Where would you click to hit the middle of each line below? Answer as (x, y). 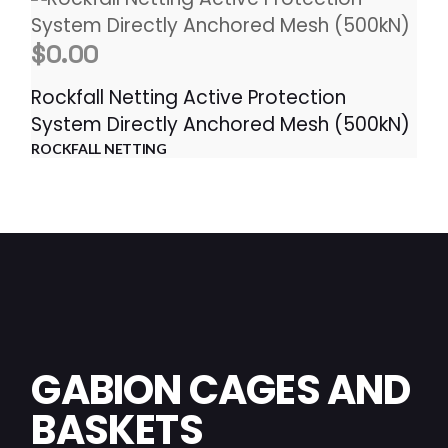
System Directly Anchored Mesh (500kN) (221, 124)
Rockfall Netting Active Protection (189, 97)
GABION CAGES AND (221, 390)
